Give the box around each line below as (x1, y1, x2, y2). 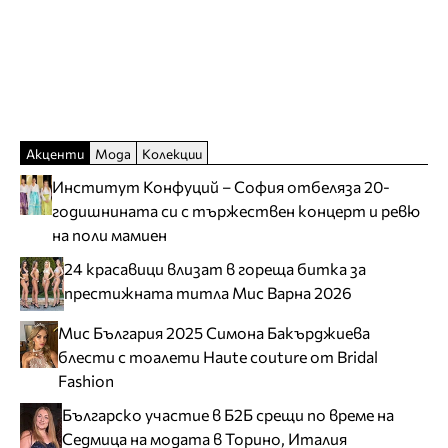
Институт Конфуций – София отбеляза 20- (52, 177, 391, 197)
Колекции (142, 145, 202, 163)
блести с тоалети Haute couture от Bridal (57, 347, 378, 367)
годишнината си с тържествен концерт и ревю (52, 201, 421, 221)
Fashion (57, 371, 114, 391)
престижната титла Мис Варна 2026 (63, 283, 352, 303)
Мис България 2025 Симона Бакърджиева (57, 323, 370, 343)
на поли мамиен (52, 225, 168, 245)
